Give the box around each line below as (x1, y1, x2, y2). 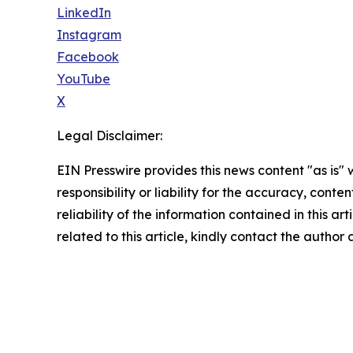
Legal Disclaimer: (57, 128, 162, 143)
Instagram (57, 27, 121, 43)
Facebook (57, 49, 119, 65)
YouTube (57, 71, 110, 87)
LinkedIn (57, 5, 111, 20)
